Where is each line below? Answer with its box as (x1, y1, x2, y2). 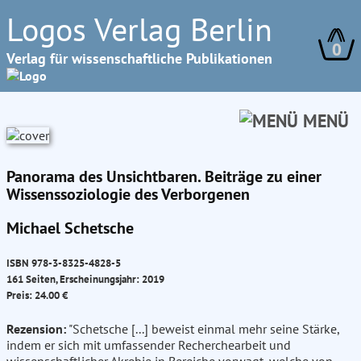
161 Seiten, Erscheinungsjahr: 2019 (6, 272, 164, 287)
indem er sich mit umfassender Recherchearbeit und (6, 337, 291, 354)
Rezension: (6, 321, 66, 338)
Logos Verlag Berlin (6, 8, 272, 50)
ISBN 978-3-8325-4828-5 (6, 255, 121, 271)
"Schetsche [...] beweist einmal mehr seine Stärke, (66, 321, 339, 338)
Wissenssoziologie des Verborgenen (6, 184, 250, 205)
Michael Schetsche (6, 218, 134, 239)
